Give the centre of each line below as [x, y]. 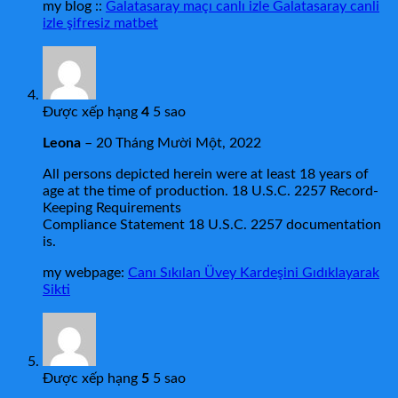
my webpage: [85, 273]
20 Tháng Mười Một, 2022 [179, 143]
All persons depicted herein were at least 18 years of [206, 175]
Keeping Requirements [112, 208]
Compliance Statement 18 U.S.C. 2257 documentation [212, 225]
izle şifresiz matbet [100, 24]
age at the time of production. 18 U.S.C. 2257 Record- [211, 191]
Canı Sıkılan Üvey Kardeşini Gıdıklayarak [254, 273]
